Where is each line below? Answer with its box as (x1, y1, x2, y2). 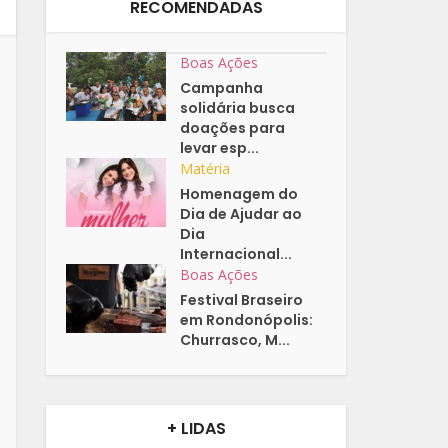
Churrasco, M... (180, 330, 291, 351)
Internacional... (180, 244, 293, 265)
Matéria (180, 159, 231, 179)
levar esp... (180, 138, 260, 159)
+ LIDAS (166, 417, 226, 441)
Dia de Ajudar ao (180, 204, 303, 225)
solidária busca (180, 98, 296, 119)
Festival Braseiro (180, 290, 304, 311)
